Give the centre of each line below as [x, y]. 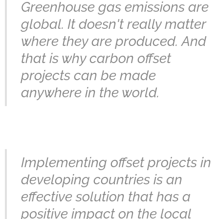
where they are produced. [101, 41]
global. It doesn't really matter [113, 24]
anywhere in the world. [90, 92]
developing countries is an [102, 179]
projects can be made [88, 75]
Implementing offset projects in [116, 162]
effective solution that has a [106, 197]
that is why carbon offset [96, 58]
